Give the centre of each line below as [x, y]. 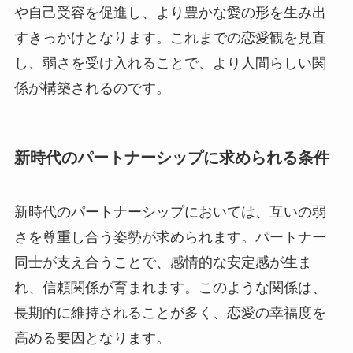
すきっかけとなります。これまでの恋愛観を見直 [170, 37]
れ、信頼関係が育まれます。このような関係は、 [170, 288]
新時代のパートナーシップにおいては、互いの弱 [170, 212]
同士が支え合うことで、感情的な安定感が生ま [163, 263]
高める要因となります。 [92, 338]
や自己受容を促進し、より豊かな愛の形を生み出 [170, 12]
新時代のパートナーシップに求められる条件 [171, 157]
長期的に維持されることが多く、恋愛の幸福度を [170, 313]
